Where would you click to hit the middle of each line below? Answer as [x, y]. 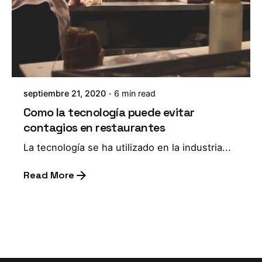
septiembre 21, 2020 [65, 93]
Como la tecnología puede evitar [109, 112]
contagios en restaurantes [94, 127]
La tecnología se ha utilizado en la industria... [127, 147]
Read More [49, 175]
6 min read [135, 93]
